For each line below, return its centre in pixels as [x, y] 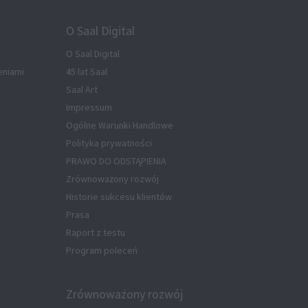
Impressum [89, 108]
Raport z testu [96, 233]
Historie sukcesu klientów [119, 197]
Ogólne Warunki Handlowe [120, 125]
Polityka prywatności [109, 143]
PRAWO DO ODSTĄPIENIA [116, 161]
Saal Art [82, 90]
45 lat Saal [87, 72]
